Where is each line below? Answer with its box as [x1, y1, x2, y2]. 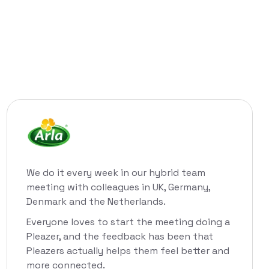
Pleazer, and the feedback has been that [26, 230, 213, 243]
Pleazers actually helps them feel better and [26, 244, 229, 258]
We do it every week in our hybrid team [26, 166, 205, 180]
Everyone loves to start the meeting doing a [26, 216, 230, 229]
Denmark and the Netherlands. [26, 195, 166, 208]
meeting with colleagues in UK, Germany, [26, 181, 210, 194]
